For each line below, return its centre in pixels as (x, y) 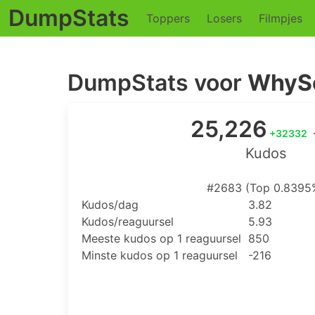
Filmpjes (281, 18)
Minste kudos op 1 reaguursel (160, 255)
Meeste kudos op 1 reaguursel (161, 238)
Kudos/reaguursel (128, 221)
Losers (224, 18)
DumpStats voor (157, 83)
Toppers (168, 18)
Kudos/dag (110, 205)
